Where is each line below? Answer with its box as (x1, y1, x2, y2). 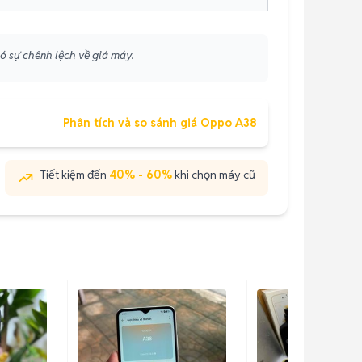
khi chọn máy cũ (175, 167, 255, 182)
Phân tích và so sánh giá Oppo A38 (63, 116, 257, 130)
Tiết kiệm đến (40, 167, 109, 182)
